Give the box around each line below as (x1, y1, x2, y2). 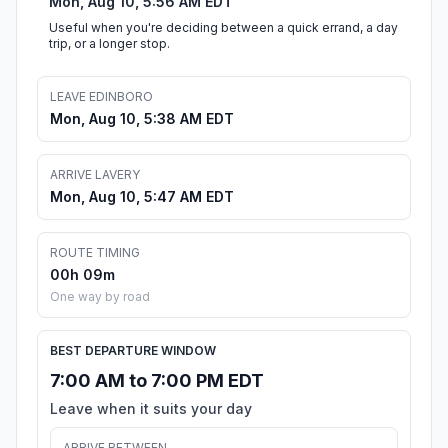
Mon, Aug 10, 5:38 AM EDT (50, 110, 234, 128)
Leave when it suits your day (50, 400, 252, 418)
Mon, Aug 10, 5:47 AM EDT (50, 188, 234, 206)
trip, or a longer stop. (49, 36, 170, 52)
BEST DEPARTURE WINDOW (50, 343, 216, 359)
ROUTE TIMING (50, 245, 140, 261)
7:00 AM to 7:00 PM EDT (50, 370, 264, 392)
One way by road (50, 289, 150, 305)
